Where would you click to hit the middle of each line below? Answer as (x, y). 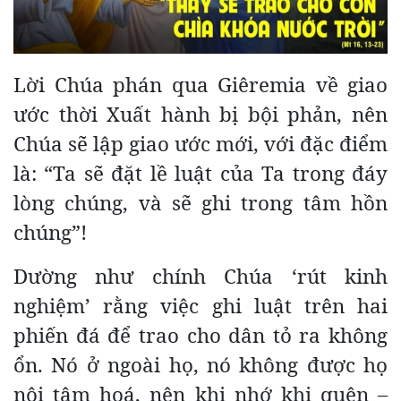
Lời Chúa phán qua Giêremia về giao (200, 84)
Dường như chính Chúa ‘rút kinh (200, 276)
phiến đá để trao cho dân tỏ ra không (200, 335)
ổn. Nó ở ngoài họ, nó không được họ (200, 364)
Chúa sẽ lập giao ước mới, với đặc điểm (200, 143)
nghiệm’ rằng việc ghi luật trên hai (200, 305)
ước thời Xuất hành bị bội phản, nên (200, 114)
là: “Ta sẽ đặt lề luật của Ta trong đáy (200, 173)
